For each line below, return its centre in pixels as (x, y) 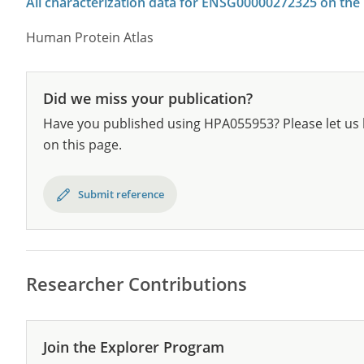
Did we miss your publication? (148, 98)
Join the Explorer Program (134, 347)
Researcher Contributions (136, 284)
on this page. (82, 145)
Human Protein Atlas (90, 37)
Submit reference (121, 194)
